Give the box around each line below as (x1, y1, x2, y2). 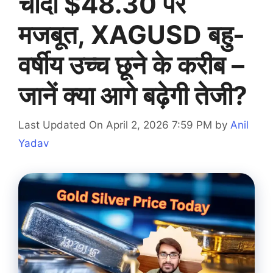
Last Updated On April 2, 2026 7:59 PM (18, 119, 212, 132)
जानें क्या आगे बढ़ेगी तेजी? (18, 79, 247, 111)
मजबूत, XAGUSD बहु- (18, 18, 245, 50)
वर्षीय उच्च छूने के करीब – (18, 49, 244, 80)
